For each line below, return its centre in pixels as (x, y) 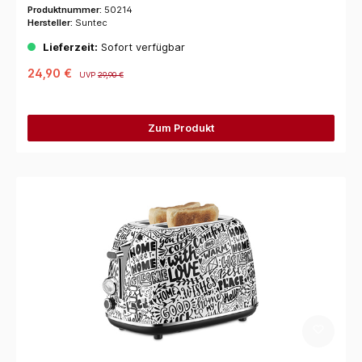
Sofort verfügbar (141, 47)
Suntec (91, 22)
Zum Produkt (181, 128)
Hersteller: (51, 22)
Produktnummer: (65, 9)
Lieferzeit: (70, 47)
